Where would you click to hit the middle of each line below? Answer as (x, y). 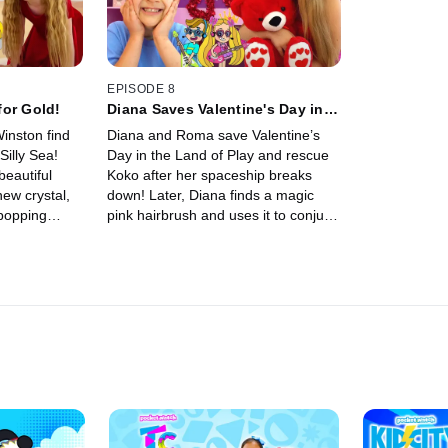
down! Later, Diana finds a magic (211, 194)
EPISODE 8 (141, 88)
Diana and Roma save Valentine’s (214, 134)
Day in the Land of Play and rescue (218, 154)
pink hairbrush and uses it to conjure (222, 214)
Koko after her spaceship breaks (210, 174)
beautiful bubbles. (163, 234)
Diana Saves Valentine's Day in (215, 108)
